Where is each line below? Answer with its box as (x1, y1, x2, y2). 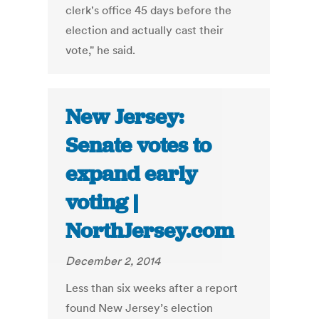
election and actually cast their (66, 23, 224, 38)
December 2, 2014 (66, 253, 161, 268)
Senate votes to (66, 132, 212, 159)
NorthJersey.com (66, 217, 234, 245)
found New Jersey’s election (66, 300, 214, 315)
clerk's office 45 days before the (66, 3, 232, 18)
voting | (66, 189, 139, 216)
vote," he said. (66, 43, 136, 58)
